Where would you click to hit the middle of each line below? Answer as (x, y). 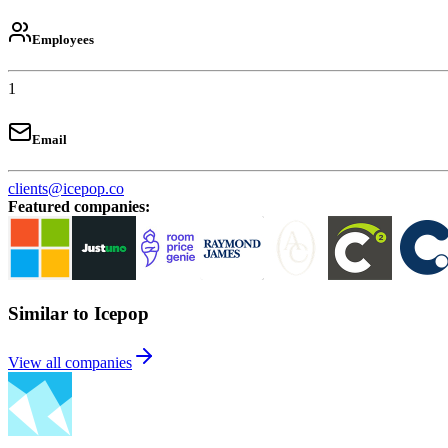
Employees (63, 39)
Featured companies (76, 207)
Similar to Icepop (78, 313)
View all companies (70, 362)
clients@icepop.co (66, 189)
